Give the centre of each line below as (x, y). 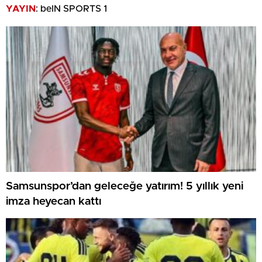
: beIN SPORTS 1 (71, 8)
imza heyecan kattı (54, 202)
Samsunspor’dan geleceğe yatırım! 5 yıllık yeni (125, 187)
